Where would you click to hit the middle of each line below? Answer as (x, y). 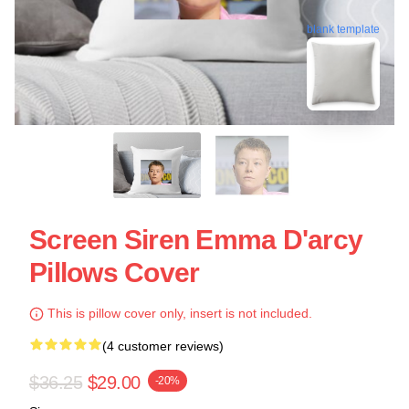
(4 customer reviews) (163, 346)
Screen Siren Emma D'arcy (196, 240)
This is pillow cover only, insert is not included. (178, 313)
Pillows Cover (115, 273)
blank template (343, 27)
